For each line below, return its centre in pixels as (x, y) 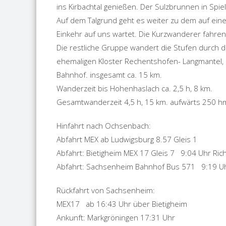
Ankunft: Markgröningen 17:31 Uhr (116, 217)
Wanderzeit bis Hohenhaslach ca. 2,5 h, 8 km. (134, 88)
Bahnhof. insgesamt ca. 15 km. (109, 75)
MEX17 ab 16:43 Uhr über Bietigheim (122, 204)
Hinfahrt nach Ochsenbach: (104, 126)
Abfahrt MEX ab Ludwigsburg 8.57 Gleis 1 (128, 139)
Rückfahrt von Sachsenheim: (106, 190)
